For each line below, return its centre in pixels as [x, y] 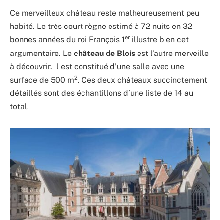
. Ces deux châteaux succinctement [142, 80]
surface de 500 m [42, 80]
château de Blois [104, 53]
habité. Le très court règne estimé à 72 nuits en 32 [101, 27]
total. [19, 106]
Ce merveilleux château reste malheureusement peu [105, 13]
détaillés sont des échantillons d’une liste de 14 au [101, 93]
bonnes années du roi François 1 [67, 40]
